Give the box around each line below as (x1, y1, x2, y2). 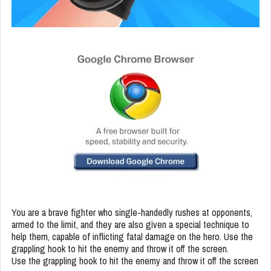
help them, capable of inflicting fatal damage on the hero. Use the (11, 230, 253, 244)
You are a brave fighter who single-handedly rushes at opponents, (11, 206, 252, 220)
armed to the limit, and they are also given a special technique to (11, 218, 249, 232)
